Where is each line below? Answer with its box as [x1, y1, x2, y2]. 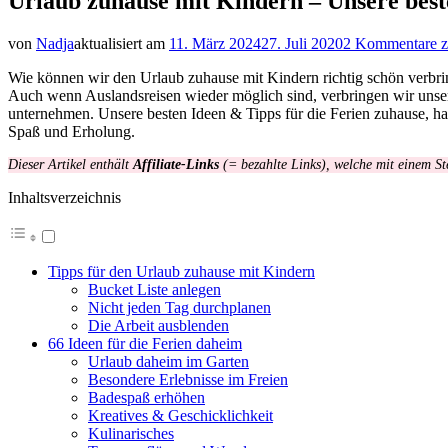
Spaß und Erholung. [8, 122, 135, 140]
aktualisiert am [74, 34, 169, 52]
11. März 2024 [169, 34, 261, 52]
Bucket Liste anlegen [88, 280, 221, 298]
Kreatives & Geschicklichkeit [88, 406, 273, 424]
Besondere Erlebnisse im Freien [88, 370, 288, 388]
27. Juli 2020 [261, 34, 343, 52]
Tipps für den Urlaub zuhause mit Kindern [48, 262, 315, 280]
